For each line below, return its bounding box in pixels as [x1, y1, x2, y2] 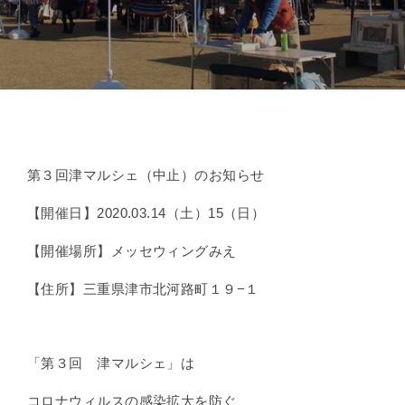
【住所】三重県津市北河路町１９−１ [27, 281, 259, 297]
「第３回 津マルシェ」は [27, 355, 195, 371]
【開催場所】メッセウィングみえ [27, 243, 237, 259]
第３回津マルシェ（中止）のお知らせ [27, 167, 265, 183]
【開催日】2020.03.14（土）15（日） [27, 205, 266, 221]
